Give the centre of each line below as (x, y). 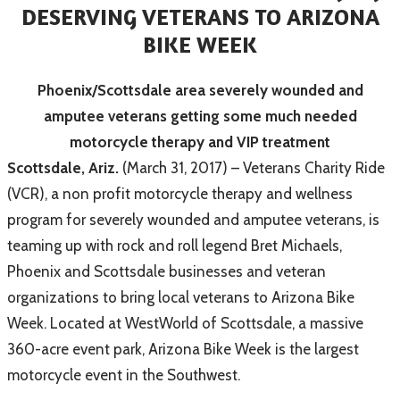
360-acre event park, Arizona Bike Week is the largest (183, 349)
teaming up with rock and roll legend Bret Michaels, (175, 245)
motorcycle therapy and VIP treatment (200, 142)
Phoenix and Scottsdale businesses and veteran (167, 271)
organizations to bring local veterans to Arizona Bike (181, 297)
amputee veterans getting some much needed (200, 116)
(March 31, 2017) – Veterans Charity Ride (252, 167)
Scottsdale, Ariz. (63, 167)
